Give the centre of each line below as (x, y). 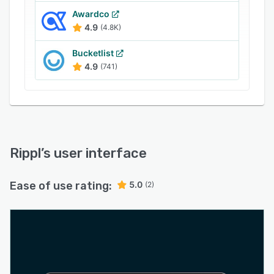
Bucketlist (93, 53)
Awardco (91, 14)
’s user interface (94, 153)
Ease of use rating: (61, 186)
